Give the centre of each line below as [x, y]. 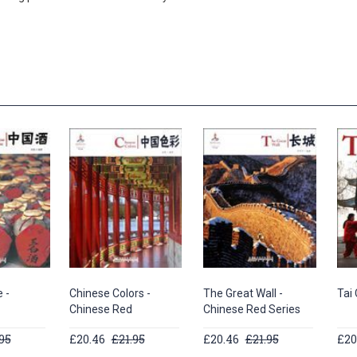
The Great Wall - [243, 293]
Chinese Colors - [110, 293]
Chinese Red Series [251, 309]
